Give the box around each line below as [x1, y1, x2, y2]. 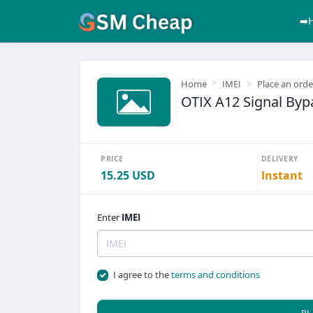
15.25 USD [101, 168, 155, 183]
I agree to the [112, 268, 171, 281]
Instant [261, 168, 303, 183]
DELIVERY [261, 154, 299, 163]
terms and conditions [170, 268, 260, 281]
